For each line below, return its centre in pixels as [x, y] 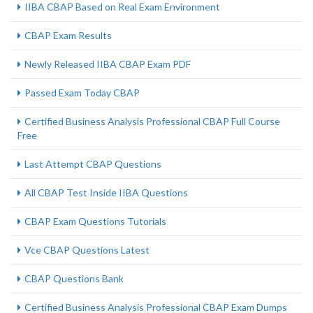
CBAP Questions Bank [74, 278]
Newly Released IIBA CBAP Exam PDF [108, 64]
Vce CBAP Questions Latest [87, 250]
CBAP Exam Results [68, 35]
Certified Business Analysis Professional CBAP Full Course [152, 121]
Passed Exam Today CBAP [82, 93]
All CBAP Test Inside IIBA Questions [106, 192]
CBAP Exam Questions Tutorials [95, 221]
